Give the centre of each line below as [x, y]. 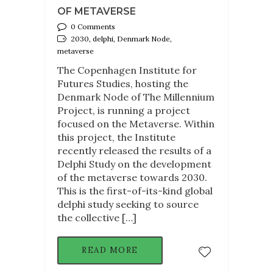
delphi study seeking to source [128, 204]
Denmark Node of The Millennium [136, 97]
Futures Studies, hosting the [123, 83]
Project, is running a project [124, 110]
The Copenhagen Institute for [127, 70]
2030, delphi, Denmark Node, [121, 38]
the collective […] [97, 217]
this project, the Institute [116, 137]
